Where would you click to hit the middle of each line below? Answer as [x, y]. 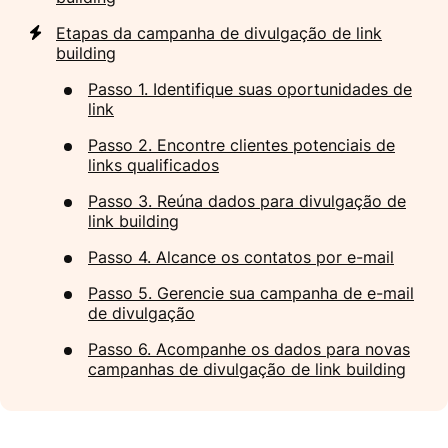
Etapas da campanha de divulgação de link [219, 33]
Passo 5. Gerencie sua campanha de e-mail [251, 293]
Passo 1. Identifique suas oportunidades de [250, 89]
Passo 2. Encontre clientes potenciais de [241, 145]
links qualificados [153, 165]
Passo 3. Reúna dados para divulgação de [247, 201]
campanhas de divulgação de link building [247, 369]
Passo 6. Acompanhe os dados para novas [249, 349]
